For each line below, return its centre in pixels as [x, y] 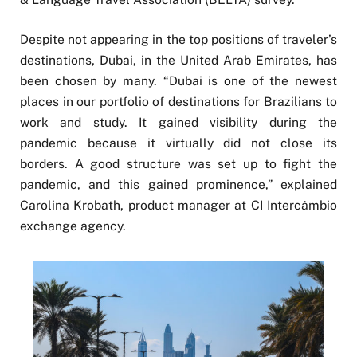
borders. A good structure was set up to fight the [178, 164]
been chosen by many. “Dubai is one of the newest [178, 81]
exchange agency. [73, 226]
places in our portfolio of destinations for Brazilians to [178, 102]
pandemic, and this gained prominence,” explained [178, 185]
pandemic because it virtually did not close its [178, 143]
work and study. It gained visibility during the [178, 123]
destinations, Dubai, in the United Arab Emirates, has [178, 61]
